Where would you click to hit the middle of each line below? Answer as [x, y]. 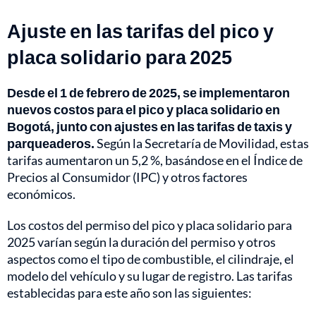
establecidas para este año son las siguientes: [129, 293]
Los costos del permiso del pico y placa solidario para [150, 225]
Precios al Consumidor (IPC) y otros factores [127, 177]
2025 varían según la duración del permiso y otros [141, 242]
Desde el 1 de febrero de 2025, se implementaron [148, 93]
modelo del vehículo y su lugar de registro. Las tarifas [150, 276]
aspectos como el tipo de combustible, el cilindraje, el [151, 259]
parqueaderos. [51, 144]
